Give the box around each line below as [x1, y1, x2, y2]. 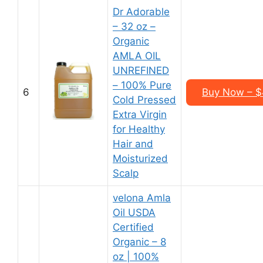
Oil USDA [113, 207, 156, 218]
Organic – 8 [113, 236, 166, 248]
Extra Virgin [113, 109, 167, 120]
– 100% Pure [113, 79, 171, 91]
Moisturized [113, 153, 168, 164]
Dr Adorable [113, 6, 170, 18]
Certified [113, 221, 154, 233]
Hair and [113, 138, 153, 150]
